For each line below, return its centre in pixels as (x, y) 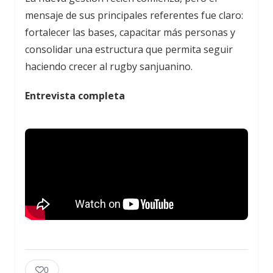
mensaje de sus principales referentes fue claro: (134, 16)
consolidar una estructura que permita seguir (129, 50)
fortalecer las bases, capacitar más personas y (130, 33)
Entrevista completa (75, 96)
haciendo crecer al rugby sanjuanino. (109, 67)
